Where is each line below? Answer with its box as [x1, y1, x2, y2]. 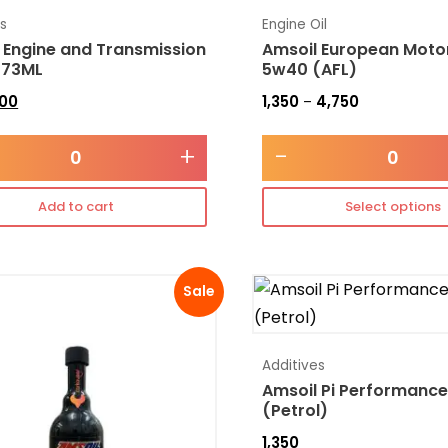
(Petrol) [261, 398, 328, 422]
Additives [261, 355, 325, 375]
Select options [345, 197, 442, 217]
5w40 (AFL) [261, 57, 357, 81]
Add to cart [37, 197, 114, 217]
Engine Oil [261, 15, 327, 35]
